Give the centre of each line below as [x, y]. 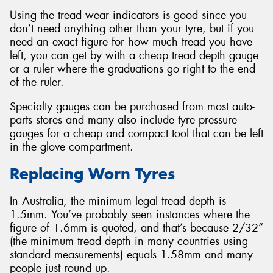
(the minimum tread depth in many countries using [129, 241]
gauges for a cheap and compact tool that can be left [136, 133]
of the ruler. [37, 83]
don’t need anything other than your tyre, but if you [132, 29]
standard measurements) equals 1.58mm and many [131, 254]
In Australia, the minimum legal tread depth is [118, 201]
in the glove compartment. [72, 147]
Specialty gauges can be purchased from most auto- [132, 106]
